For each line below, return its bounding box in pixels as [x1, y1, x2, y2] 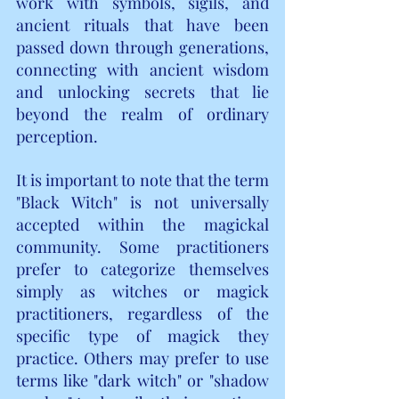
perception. [16, 125, 98, 147]
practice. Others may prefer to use [16, 346, 269, 369]
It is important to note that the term [16, 168, 269, 191]
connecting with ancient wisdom [16, 58, 269, 80]
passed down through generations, [16, 36, 269, 58]
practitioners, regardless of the [16, 302, 269, 324]
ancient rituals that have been [16, 13, 269, 36]
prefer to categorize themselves [16, 257, 269, 280]
